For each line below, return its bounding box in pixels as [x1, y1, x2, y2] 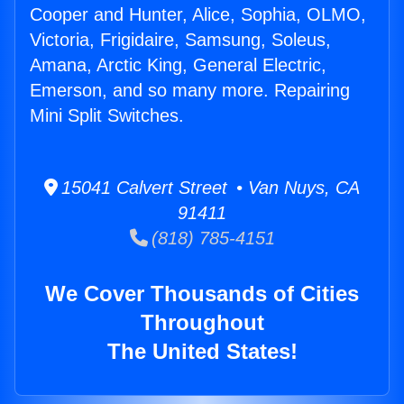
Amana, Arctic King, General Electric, [30, 55, 326, 76]
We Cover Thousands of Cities [45, 281, 359, 307]
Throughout [140, 310, 264, 335]
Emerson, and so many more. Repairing [30, 80, 350, 101]
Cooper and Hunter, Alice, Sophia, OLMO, [30, 5, 366, 25]
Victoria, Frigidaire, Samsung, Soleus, [30, 30, 331, 50]
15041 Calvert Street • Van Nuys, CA [58, 178, 360, 198]
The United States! [106, 339, 298, 364]
